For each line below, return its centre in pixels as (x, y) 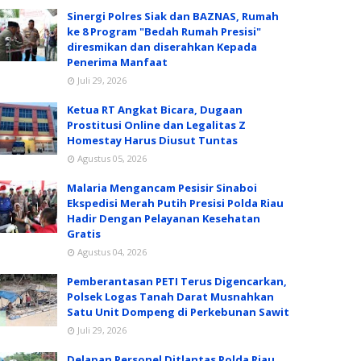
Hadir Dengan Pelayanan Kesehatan (164, 218)
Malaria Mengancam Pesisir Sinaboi (162, 188)
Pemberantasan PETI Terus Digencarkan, (177, 281)
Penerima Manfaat (117, 62)
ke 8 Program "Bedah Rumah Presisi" (164, 31)
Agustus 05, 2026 (112, 158)
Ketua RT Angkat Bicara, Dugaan (155, 110)
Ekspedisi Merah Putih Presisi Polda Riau (175, 203)
